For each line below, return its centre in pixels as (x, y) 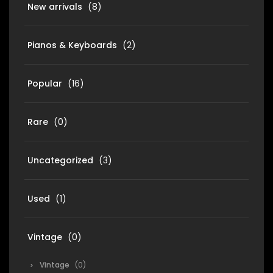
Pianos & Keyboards (72, 45)
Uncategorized (60, 160)
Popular (45, 83)
